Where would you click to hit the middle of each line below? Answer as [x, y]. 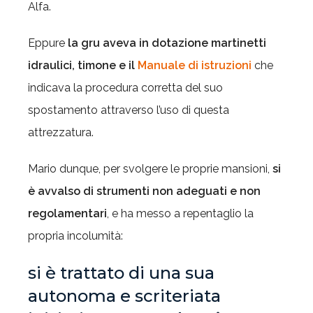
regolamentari [67, 213]
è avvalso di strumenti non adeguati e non [144, 191]
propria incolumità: [75, 236]
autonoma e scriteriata [124, 296]
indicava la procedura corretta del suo [125, 88]
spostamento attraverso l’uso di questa [129, 110]
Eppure [48, 43]
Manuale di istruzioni [195, 65]
